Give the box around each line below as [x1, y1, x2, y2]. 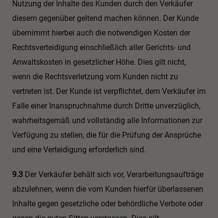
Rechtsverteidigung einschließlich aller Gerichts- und [12, 43, 191, 53]
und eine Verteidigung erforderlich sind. [12, 145, 146, 155]
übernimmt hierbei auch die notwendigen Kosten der [12, 28, 190, 38]
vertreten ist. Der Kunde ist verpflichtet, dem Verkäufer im [12, 87, 206, 96]
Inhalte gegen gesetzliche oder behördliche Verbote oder [12, 199, 203, 208]
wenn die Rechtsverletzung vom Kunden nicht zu [12, 72, 178, 82]
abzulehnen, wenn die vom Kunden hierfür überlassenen [12, 184, 203, 194]
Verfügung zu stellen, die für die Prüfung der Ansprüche [12, 130, 201, 140]
